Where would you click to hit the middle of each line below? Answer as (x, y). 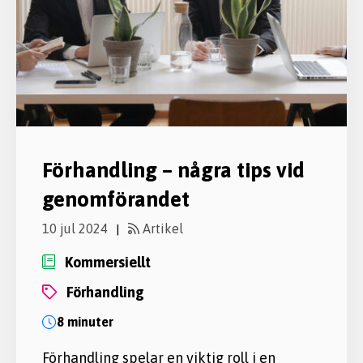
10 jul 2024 (75, 228)
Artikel (161, 228)
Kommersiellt (112, 262)
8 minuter (85, 321)
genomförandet (116, 199)
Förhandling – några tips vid (173, 170)
